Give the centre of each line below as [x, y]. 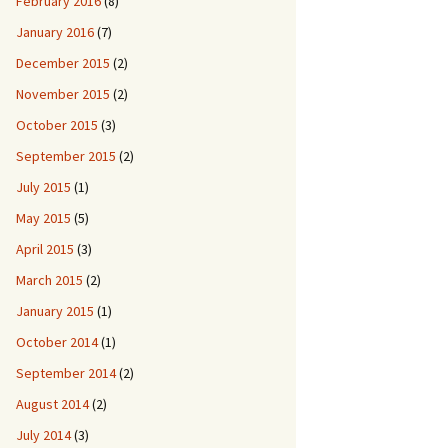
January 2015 [55, 311]
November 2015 [63, 94]
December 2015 [63, 63]
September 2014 [66, 373]
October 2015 [57, 125]
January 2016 [55, 32]
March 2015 [49, 280]
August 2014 [52, 404]
